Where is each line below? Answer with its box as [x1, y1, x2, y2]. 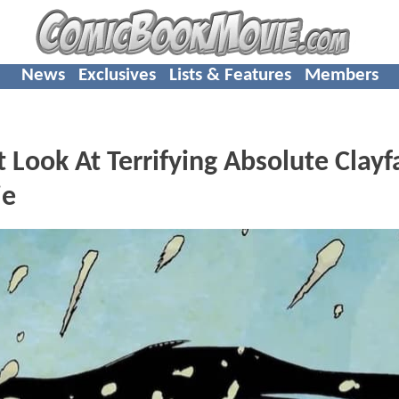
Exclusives [77, 65, 156, 85]
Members [304, 65, 379, 85]
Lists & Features [168, 65, 291, 85]
